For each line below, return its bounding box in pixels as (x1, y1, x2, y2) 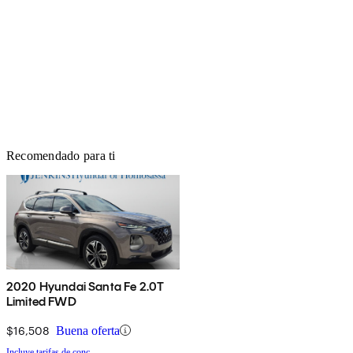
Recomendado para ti (6, 148, 116, 162)
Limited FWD (6, 293, 76, 309)
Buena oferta (56, 323, 120, 337)
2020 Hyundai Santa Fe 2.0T (6, 278, 165, 294)
